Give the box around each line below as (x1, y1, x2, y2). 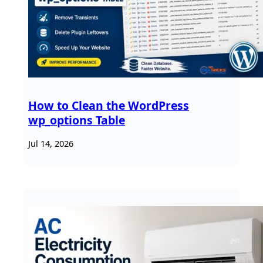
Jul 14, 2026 (28, 138, 73, 150)
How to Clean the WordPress (28, 98, 189, 113)
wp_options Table (28, 113, 125, 128)
